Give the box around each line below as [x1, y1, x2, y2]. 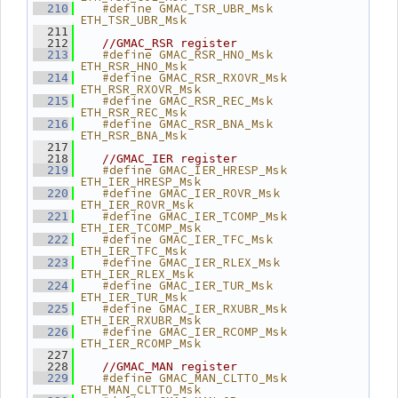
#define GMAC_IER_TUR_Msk [81, 278, 273, 293]
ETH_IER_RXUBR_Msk [80, 313, 201, 328]
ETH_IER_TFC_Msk [80, 243, 187, 259]
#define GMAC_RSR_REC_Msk [81, 93, 273, 108]
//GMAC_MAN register [102, 360, 237, 373]
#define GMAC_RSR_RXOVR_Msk [81, 70, 287, 85]
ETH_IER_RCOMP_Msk [80, 336, 201, 351]
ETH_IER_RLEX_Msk [80, 267, 194, 282]
